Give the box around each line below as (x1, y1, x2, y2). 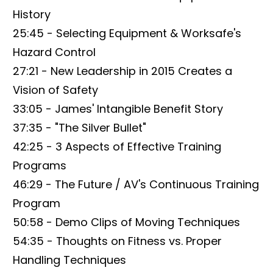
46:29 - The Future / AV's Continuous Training (13, 176, 259, 192)
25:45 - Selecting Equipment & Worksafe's (13, 25, 241, 41)
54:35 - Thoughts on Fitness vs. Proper (13, 233, 222, 249)
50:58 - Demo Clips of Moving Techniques (13, 214, 240, 230)
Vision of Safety (13, 82, 98, 97)
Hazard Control (13, 44, 96, 60)
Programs (13, 157, 66, 173)
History (13, 6, 51, 22)
